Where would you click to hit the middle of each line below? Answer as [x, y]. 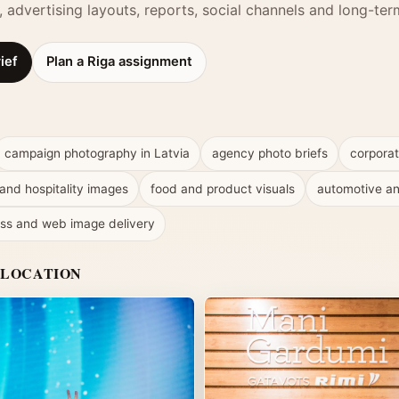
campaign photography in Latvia [97, 154]
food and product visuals [222, 188]
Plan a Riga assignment [120, 62]
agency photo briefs [269, 154]
